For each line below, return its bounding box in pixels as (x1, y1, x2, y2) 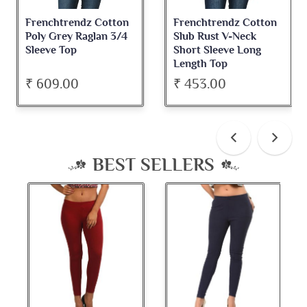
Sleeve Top (25, 44, 77, 57)
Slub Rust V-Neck (173, 30, 257, 43)
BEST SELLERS (92, 156, 214, 175)
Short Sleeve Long (173, 44, 262, 57)
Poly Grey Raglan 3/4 (25, 30, 127, 43)
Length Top (173, 58, 228, 71)
